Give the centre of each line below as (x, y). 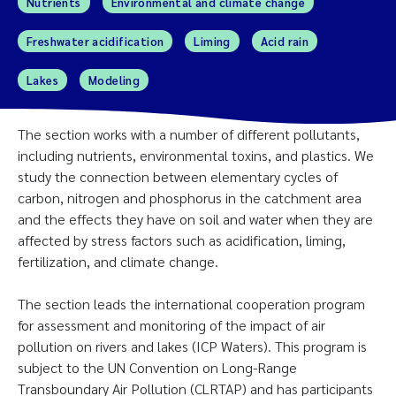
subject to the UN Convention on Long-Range (157, 368)
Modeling (114, 80)
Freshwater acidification (95, 41)
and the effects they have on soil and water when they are (195, 219)
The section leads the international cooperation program (191, 304)
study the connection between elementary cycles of (178, 177)
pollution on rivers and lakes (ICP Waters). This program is (192, 346)
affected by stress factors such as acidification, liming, (182, 240)
